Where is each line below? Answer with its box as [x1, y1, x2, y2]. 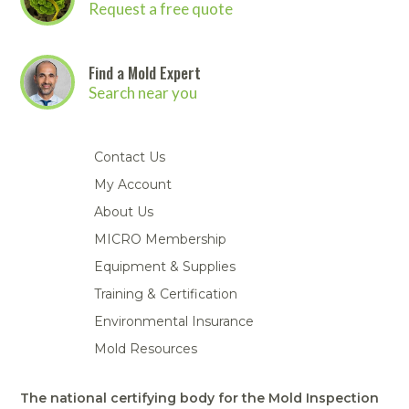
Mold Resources [93, 341, 197, 358]
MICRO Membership [93, 231, 226, 248]
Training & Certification [93, 286, 237, 303]
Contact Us [93, 149, 165, 166]
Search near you [89, 82, 198, 102]
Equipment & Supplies [93, 258, 236, 276]
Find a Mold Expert [89, 60, 202, 84]
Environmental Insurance [93, 313, 254, 330]
